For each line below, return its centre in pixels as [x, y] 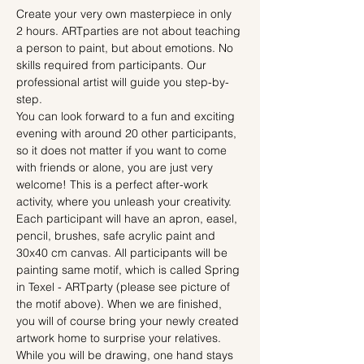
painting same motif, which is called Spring [130, 270]
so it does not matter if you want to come [123, 150]
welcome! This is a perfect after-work [114, 184]
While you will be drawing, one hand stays [126, 355]
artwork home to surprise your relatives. [119, 338]
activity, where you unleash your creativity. [124, 201]
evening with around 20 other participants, [128, 133]
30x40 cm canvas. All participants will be [123, 253]
